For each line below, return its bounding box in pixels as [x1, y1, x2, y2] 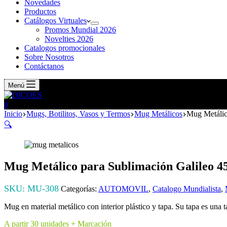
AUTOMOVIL [98, 184, 148, 193]
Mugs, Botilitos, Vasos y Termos [26, 109, 130, 118]
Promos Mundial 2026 [45, 25, 116, 34]
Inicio [4, 109, 22, 118]
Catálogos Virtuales [24, 16, 87, 25]
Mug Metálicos [134, 109, 182, 118]
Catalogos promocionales [24, 43, 105, 52]
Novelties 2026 [45, 34, 93, 43]
